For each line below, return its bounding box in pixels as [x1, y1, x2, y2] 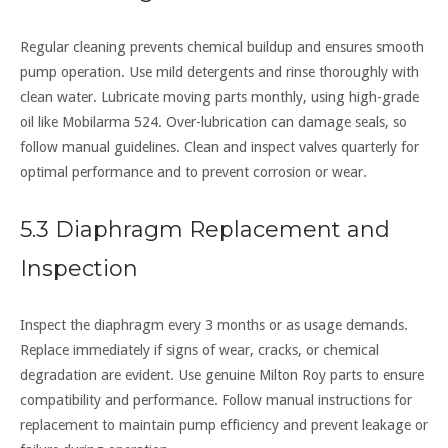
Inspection [20, 255, 138, 283]
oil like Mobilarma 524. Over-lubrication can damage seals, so [20, 114, 407, 131]
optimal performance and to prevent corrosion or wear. [20, 164, 367, 181]
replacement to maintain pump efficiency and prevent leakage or [20, 417, 428, 434]
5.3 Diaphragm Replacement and [20, 216, 390, 244]
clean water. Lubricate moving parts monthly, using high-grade [20, 89, 419, 106]
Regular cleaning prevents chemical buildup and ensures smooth [20, 39, 424, 56]
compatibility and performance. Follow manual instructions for [20, 392, 412, 409]
